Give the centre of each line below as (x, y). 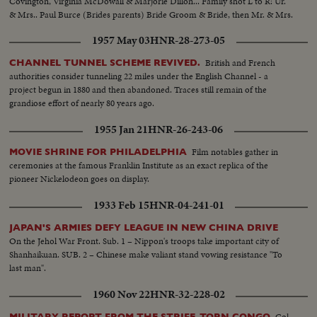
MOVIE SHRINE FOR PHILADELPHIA (98, 151)
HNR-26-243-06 (185, 129)
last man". (28, 267)
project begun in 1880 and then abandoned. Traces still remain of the (138, 89)
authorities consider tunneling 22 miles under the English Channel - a (139, 76)
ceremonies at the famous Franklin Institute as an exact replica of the (139, 165)
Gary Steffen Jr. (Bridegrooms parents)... (85, 28)
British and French (241, 62)
